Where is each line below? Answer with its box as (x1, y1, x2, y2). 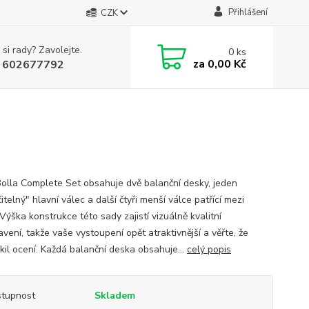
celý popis (186, 243, 231, 256)
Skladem (94, 289, 135, 302)
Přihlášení (228, 6, 268, 19)
